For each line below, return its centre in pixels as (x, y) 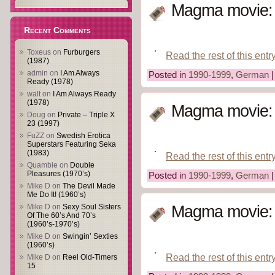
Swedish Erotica (83, 136)
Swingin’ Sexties (90, 236)
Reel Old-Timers (90, 257)
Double (82, 165)
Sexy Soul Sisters (92, 207)
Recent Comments (57, 30)
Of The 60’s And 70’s (61, 215)
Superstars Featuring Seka (72, 144)
